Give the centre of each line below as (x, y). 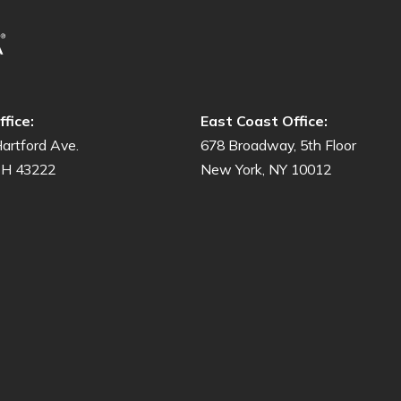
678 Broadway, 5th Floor (278, 145)
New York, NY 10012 (265, 170)
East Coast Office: (264, 121)
